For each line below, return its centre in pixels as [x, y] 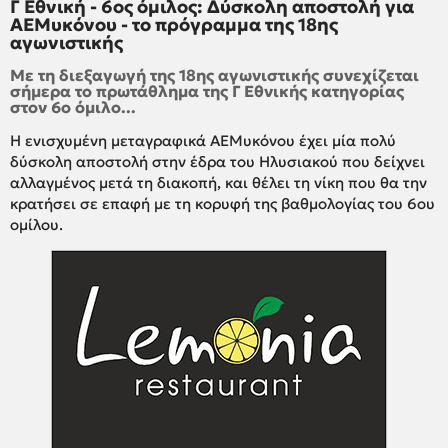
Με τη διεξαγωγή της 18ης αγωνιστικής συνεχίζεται [214, 74]
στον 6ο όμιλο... [73, 106]
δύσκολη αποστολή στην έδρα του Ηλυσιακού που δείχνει [217, 161]
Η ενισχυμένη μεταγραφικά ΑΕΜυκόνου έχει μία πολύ [203, 140]
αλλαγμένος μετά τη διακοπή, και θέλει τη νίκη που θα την [218, 182]
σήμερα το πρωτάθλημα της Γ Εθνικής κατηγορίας [207, 90]
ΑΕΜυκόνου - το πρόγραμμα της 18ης [174, 24]
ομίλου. [38, 224]
